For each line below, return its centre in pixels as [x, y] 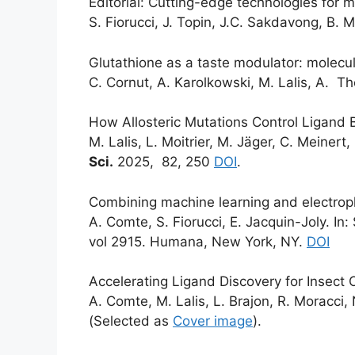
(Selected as [131, 321]
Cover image [213, 321]
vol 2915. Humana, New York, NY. [198, 241]
